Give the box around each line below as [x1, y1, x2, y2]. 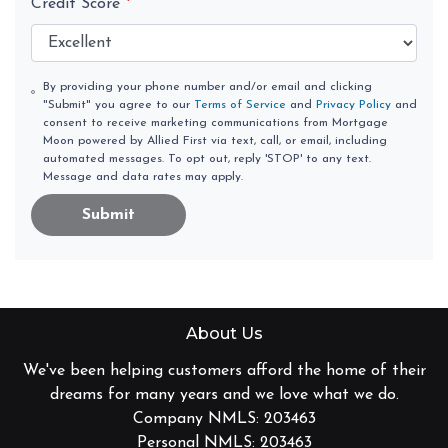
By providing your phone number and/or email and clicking [42, 81, 372, 94]
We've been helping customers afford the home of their [22, 363, 426, 380]
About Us [185, 324, 263, 344]
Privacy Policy [315, 99, 391, 112]
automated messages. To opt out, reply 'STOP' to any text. [42, 153, 371, 166]
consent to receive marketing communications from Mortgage [42, 117, 388, 130]
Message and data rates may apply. [42, 171, 243, 184]
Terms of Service [193, 99, 286, 112]
